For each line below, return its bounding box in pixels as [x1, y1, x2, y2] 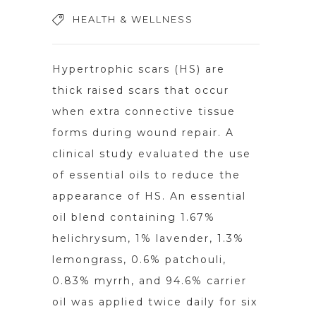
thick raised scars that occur [52, 84, 229, 97]
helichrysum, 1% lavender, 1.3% [52, 232, 244, 245]
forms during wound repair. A [52, 126, 234, 139]
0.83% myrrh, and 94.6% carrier [52, 274, 247, 287]
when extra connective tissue [52, 105, 236, 118]
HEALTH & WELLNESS [73, 13, 193, 25]
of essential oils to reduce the [52, 169, 241, 181]
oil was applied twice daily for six [52, 296, 257, 308]
